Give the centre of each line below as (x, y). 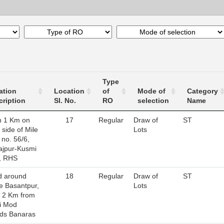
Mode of (151, 91)
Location (69, 91)
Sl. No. (65, 100)
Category (202, 91)
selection (153, 100)
